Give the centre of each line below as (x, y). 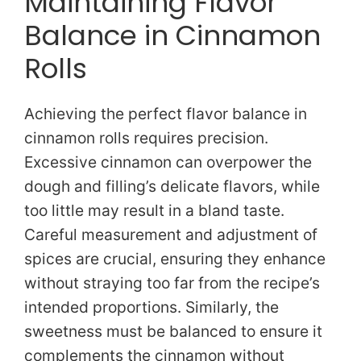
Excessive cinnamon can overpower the (168, 162)
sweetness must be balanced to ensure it (173, 331)
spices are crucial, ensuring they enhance (175, 258)
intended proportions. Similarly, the (151, 307)
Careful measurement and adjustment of (171, 234)
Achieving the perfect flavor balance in (166, 113)
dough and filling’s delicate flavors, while (172, 186)
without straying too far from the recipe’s (172, 282)
